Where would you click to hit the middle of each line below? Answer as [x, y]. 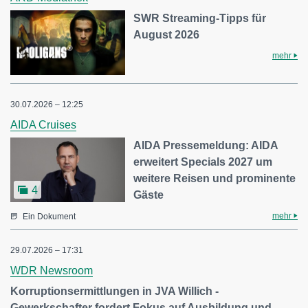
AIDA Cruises [43, 125]
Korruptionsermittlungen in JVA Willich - [114, 291]
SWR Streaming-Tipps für [200, 19]
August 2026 [167, 35]
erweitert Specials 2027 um [203, 162]
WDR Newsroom [52, 271]
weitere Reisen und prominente [215, 179]
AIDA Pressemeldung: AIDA [206, 146]
